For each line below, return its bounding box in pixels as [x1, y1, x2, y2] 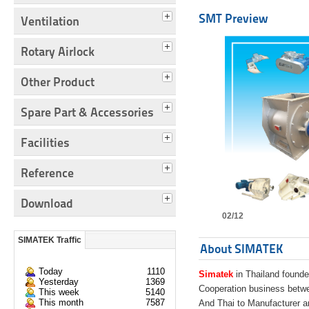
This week [39, 287, 79, 298]
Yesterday [39, 277, 79, 288]
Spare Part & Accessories [21, 105, 154, 120]
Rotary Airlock [21, 44, 94, 59]
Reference [21, 166, 74, 181]
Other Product [21, 74, 94, 90]
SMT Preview [199, 11, 268, 26]
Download [21, 196, 73, 211]
